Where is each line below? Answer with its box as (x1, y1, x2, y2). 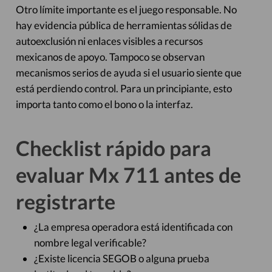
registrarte (15, 189, 115, 214)
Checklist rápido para (15, 135, 211, 160)
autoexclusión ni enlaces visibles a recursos (15, 35, 203, 47)
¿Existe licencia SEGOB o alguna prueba (33, 252, 209, 265)
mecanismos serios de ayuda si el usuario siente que (15, 66, 242, 79)
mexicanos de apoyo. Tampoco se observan (15, 50, 205, 63)
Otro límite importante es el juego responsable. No (15, 3, 237, 16)
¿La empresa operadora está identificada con (33, 220, 233, 233)
